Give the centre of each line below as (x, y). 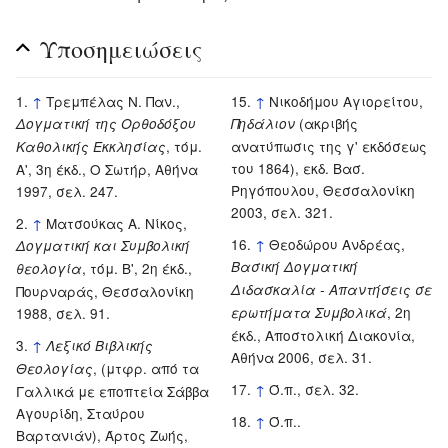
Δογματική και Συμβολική (103, 245)
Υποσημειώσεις (121, 48)
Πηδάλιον (263, 123)
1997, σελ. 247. (67, 190)
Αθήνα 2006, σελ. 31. (302, 356)
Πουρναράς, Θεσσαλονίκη (105, 290)
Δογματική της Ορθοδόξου (106, 123)
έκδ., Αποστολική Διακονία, (323, 334)
